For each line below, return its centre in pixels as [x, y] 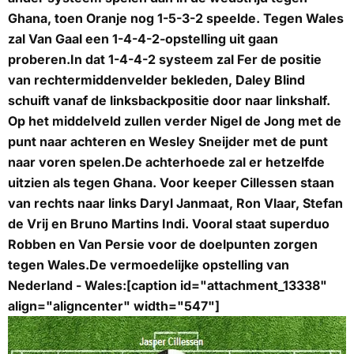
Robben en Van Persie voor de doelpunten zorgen [163, 245]
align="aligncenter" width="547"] [114, 306]
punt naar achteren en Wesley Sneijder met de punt [168, 142]
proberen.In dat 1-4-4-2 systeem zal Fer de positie [165, 60]
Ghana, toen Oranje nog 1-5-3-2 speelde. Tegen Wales [176, 19]
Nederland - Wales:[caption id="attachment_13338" [168, 286]
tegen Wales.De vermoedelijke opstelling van [149, 265]
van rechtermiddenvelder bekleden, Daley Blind [156, 80]
